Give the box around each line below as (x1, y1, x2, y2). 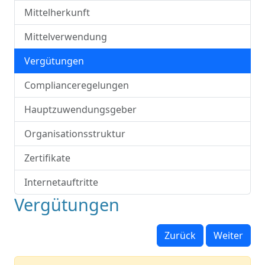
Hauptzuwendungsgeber (24, 103, 137, 116)
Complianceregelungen (24, 79, 129, 92)
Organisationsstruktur (24, 127, 125, 140)
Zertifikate (24, 151, 70, 164)
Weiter (214, 229, 243, 242)
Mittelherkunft (24, 6, 90, 19)
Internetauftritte (24, 176, 98, 189)
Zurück (164, 229, 196, 242)
